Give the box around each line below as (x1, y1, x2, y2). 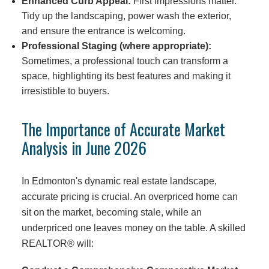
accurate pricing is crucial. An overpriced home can (21, 191, 238, 202)
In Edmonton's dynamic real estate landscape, (21, 175, 217, 187)
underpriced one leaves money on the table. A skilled (21, 222, 246, 234)
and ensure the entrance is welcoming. (21, 26, 186, 36)
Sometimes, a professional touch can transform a (21, 56, 228, 66)
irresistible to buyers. (21, 86, 109, 96)
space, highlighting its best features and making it (21, 71, 231, 81)
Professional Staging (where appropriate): (21, 41, 211, 51)
